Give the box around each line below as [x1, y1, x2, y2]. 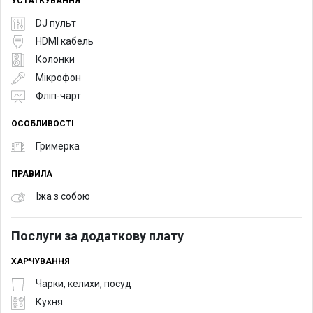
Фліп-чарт [36, 90, 81, 102]
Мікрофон [36, 72, 81, 84]
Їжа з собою [36, 191, 90, 203]
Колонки [36, 54, 75, 66]
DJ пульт [36, 17, 76, 29]
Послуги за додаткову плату [11, 228, 184, 243]
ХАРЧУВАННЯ [11, 256, 70, 266]
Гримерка [36, 140, 80, 152]
